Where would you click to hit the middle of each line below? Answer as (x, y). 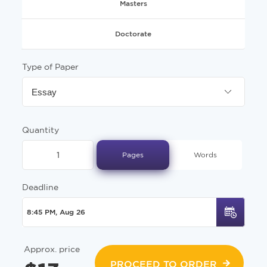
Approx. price (52, 249)
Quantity (41, 130)
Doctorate (133, 34)
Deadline (40, 187)
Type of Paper (50, 67)
